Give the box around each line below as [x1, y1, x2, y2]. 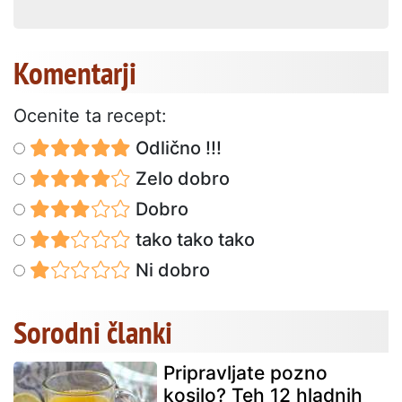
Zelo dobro [130, 167, 230, 189]
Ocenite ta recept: [13, 104, 167, 127]
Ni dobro [130, 258, 210, 281]
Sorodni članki [13, 310, 172, 353]
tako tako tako [130, 228, 255, 250]
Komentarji [13, 51, 136, 93]
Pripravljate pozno [163, 361, 328, 384]
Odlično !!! [130, 136, 222, 159]
